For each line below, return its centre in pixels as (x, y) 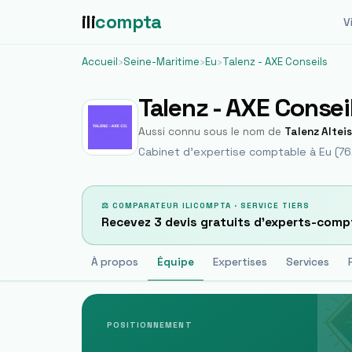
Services (308, 262)
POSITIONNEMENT (150, 325)
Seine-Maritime (161, 62)
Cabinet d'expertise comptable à (229, 152)
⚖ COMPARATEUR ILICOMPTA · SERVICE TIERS (205, 205)
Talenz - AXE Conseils (275, 62)
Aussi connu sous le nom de (211, 132)
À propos (115, 262)
